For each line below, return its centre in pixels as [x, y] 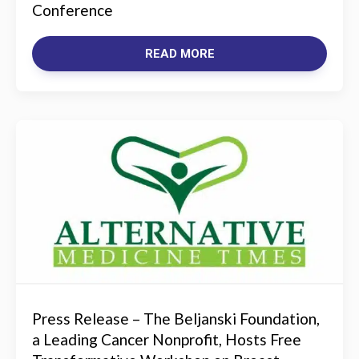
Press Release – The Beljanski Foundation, [176, 319]
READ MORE [179, 54]
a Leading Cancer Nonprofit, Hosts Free [167, 339]
